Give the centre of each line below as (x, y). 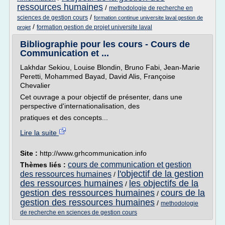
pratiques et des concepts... (64, 118)
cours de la (183, 193)
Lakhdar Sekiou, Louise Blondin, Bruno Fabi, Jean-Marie (110, 67)
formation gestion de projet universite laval (94, 27)
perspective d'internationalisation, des (80, 106)
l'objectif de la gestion (160, 174)
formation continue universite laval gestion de (148, 18)
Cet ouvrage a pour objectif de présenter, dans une (101, 97)
